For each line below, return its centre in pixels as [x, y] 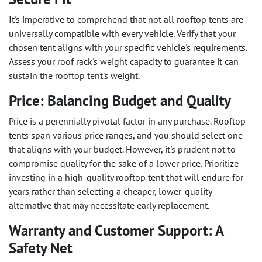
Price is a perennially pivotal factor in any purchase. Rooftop [127, 121]
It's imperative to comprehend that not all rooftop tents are [126, 20]
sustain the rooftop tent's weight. [74, 76]
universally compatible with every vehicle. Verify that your [122, 34]
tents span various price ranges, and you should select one [126, 135]
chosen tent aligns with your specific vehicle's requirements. [128, 48]
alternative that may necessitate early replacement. [109, 206]
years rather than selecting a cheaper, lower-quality [110, 192]
